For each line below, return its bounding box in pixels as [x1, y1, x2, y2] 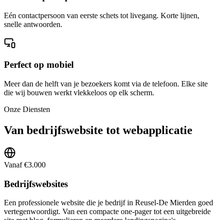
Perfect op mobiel [4, 59, 74, 70]
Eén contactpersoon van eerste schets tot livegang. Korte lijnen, [4, 11, 199, 20]
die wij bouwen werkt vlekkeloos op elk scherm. [4, 88, 154, 97]
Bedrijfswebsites [4, 178, 68, 189]
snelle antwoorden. [4, 20, 62, 28]
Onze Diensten [4, 105, 50, 114]
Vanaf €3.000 [4, 161, 46, 169]
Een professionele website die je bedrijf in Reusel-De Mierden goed [4, 198, 213, 207]
